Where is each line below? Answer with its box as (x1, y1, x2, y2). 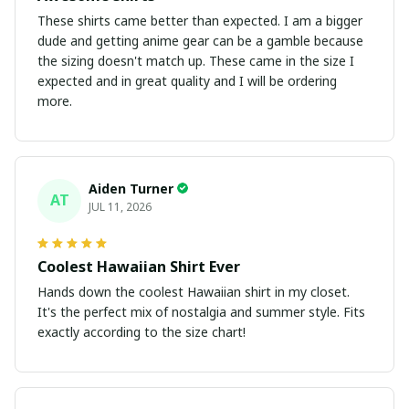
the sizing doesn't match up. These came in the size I (37, 51, 209, 69)
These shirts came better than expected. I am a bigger (37, 11, 284, 29)
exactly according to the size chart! (37, 322, 246, 341)
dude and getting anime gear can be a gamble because (37, 31, 363, 49)
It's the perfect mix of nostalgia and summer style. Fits (37, 302, 365, 320)
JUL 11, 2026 (89, 198, 152, 215)
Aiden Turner (89, 179, 173, 197)
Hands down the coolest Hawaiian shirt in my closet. (37, 282, 350, 300)
